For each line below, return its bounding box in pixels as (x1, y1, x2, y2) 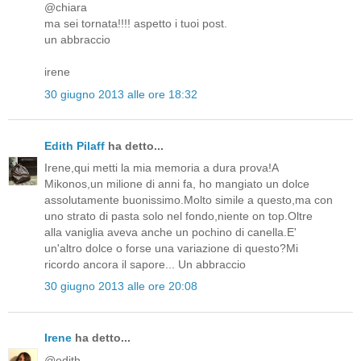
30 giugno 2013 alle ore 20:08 (44, 280, 197, 293)
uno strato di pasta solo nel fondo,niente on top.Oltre (44, 209, 313, 222)
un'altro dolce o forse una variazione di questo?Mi (44, 241, 298, 255)
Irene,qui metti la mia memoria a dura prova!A (44, 160, 278, 174)
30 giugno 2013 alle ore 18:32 (44, 87, 197, 101)
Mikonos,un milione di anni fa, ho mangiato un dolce (44, 176, 309, 190)
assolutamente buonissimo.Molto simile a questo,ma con (44, 193, 333, 206)
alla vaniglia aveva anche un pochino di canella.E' (44, 225, 297, 239)
